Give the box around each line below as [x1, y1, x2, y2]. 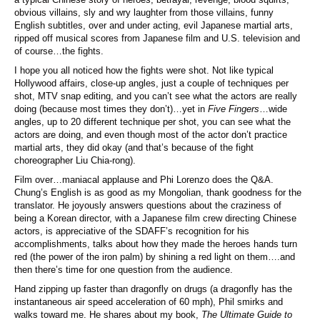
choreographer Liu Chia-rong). [14, 154, 136, 166]
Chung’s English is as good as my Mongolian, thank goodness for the [14, 186, 301, 198]
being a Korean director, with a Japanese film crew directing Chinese [14, 212, 296, 224]
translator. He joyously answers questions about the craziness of [14, 199, 281, 211]
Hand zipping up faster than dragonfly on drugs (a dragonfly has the [14, 283, 292, 294]
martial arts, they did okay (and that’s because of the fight [14, 141, 254, 153]
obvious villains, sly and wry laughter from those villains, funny [14, 6, 274, 18]
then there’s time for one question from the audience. [14, 264, 233, 275]
